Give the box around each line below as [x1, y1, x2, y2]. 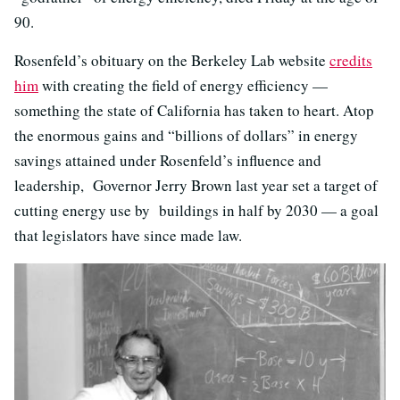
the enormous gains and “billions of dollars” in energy [14, 124, 358, 146]
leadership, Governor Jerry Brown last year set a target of [14, 174, 378, 196]
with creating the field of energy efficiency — [38, 74, 328, 96]
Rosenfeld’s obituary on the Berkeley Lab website [14, 49, 329, 71]
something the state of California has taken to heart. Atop [14, 99, 374, 121]
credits [329, 49, 372, 71]
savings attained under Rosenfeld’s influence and [14, 149, 321, 171]
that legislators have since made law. [14, 224, 242, 246]
